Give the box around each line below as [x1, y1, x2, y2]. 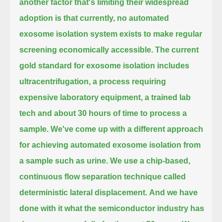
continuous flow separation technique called [19, 172, 186, 181]
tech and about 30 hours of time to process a [19, 109, 187, 117]
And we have [149, 188, 198, 197]
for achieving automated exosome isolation [19, 140, 182, 149]
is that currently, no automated [55, 13, 169, 22]
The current [155, 45, 199, 54]
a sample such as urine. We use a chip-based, [19, 156, 191, 165]
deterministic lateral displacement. [19, 188, 148, 197]
